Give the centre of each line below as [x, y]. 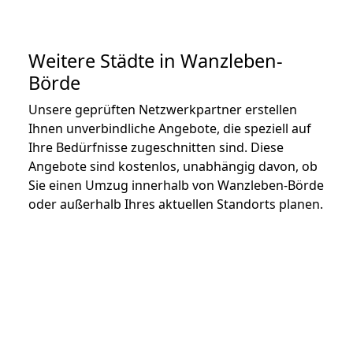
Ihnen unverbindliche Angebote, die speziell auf [170, 128]
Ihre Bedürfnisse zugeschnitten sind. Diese [156, 147]
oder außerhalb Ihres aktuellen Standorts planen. [176, 204]
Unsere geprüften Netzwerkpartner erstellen [163, 109]
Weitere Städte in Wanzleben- [156, 60]
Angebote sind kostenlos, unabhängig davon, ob [173, 166]
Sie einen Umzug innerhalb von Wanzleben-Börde [176, 185]
